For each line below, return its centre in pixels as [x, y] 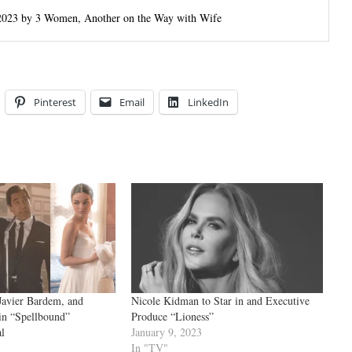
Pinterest [55, 103]
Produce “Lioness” [172, 316]
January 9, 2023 [166, 332]
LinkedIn [208, 103]
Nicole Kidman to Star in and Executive [220, 300]
